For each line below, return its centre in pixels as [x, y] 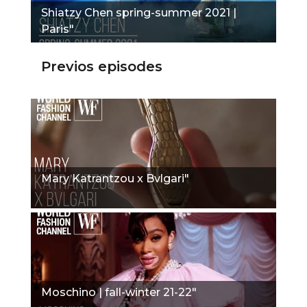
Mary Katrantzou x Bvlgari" [115, 178]
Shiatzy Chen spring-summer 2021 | [139, 12]
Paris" [58, 29]
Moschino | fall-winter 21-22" [119, 292]
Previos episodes [102, 66]
